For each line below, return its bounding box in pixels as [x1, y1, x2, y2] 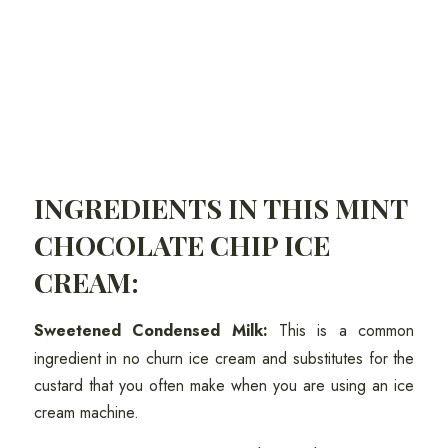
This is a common [267, 319, 415, 343]
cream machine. [33, 401, 144, 425]
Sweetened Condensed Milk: [33, 319, 268, 343]
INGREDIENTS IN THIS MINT [33, 190, 407, 227]
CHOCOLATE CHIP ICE [33, 227, 330, 264]
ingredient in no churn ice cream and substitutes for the [33, 347, 415, 371]
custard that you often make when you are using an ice [33, 374, 415, 398]
